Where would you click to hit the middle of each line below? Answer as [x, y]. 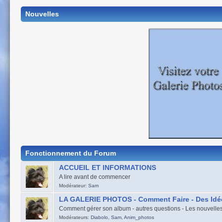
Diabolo [99, 218]
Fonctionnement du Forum [71, 154]
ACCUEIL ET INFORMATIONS [107, 168]
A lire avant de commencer [94, 177]
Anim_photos [139, 218]
